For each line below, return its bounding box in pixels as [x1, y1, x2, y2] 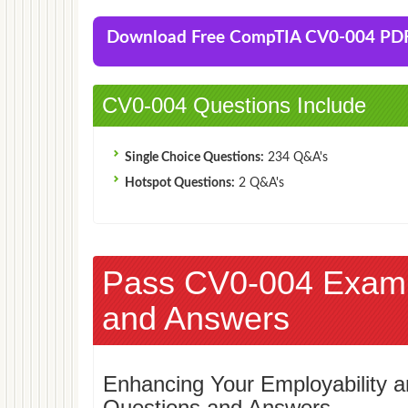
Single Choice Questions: [125, 150, 264, 164]
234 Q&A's [264, 150, 328, 164]
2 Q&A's [235, 176, 284, 189]
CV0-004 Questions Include [102, 92, 366, 117]
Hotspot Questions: [125, 176, 235, 189]
